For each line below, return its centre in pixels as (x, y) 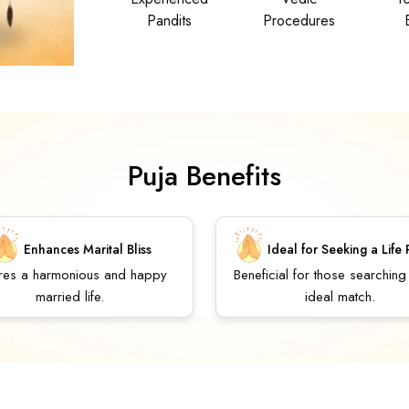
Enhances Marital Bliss (87, 249)
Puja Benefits (204, 175)
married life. (69, 296)
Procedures (299, 21)
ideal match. (340, 296)
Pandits (169, 21)
